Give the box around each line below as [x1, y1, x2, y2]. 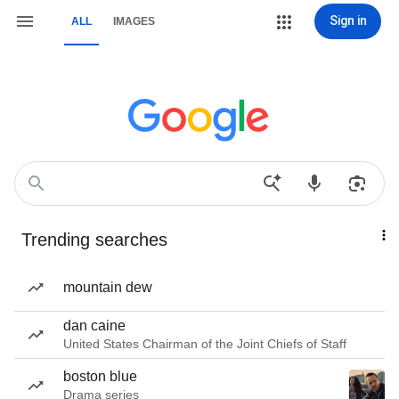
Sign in [329, 13, 367, 28]
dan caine [63, 318, 126, 333]
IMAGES [113, 15, 155, 28]
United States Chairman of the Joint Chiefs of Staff [63, 337, 346, 351]
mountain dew [63, 280, 152, 295]
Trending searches [21, 230, 167, 249]
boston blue [63, 369, 137, 384]
